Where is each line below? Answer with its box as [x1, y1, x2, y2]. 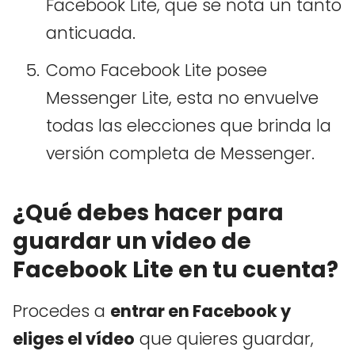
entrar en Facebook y [110, 299, 291, 323]
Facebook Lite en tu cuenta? [13, 254, 338, 285]
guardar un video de [13, 225, 251, 257]
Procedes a [13, 299, 110, 323]
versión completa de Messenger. [46, 141, 315, 165]
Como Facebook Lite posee [46, 58, 267, 82]
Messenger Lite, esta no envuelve [46, 86, 319, 109]
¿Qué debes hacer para [13, 197, 284, 228]
